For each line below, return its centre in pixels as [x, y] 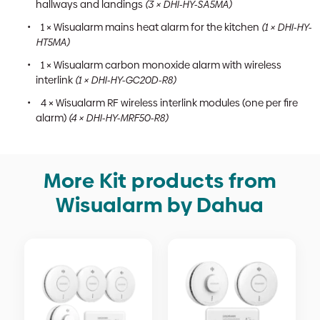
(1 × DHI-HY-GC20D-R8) [125, 80]
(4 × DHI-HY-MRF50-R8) [118, 118]
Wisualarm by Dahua [160, 205]
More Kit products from [160, 181]
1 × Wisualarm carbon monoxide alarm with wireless [161, 65]
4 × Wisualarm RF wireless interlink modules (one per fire [169, 103]
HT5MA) [52, 42]
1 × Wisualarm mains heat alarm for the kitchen [151, 27]
